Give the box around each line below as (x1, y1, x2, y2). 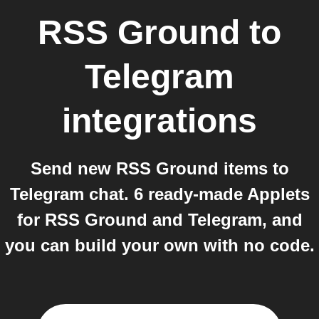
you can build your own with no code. (4, 236, 315, 255)
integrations (62, 102, 257, 140)
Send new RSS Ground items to (30, 159, 289, 178)
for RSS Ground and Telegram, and (16, 210, 303, 229)
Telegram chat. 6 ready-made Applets (9, 184, 310, 204)
